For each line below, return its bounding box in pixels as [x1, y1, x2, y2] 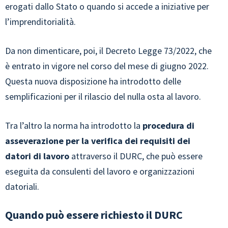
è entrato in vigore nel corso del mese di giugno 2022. [5, 60, 209, 72]
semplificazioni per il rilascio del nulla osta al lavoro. [5, 90, 201, 102]
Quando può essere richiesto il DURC [5, 207, 183, 222]
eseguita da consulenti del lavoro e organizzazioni [5, 165, 194, 177]
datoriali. [5, 180, 39, 192]
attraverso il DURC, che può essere [69, 150, 203, 162]
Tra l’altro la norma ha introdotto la [5, 119, 142, 131]
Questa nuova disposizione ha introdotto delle [5, 75, 181, 87]
